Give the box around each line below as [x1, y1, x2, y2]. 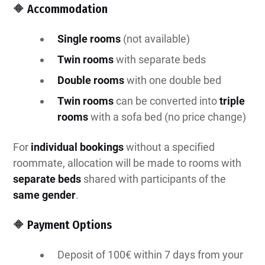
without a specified [124, 141, 215, 154]
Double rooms [57, 74, 125, 87]
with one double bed [124, 74, 222, 87]
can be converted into [114, 95, 220, 108]
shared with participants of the [81, 173, 226, 186]
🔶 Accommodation [13, 2, 108, 17]
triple [219, 95, 245, 108]
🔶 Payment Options [13, 218, 112, 232]
